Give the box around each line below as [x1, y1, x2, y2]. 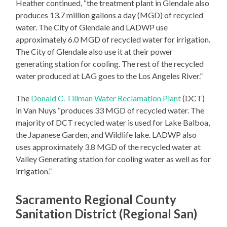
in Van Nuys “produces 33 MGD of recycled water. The [16, 105, 205, 116]
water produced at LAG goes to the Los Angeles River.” [16, 71, 203, 81]
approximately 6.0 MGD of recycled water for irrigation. [16, 34, 211, 45]
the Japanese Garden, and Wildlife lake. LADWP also [16, 130, 197, 140]
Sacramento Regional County [16, 192, 177, 207]
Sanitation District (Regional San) [16, 206, 198, 221]
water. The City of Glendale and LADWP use [16, 22, 168, 32]
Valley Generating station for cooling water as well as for [16, 154, 211, 164]
